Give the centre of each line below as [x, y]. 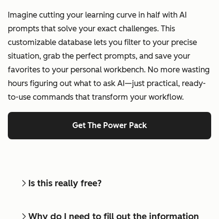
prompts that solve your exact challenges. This [91, 28]
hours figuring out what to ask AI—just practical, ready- [107, 83]
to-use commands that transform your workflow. [96, 97]
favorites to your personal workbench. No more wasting [109, 69]
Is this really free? [65, 183]
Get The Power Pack [109, 125]
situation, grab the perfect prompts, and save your [99, 56]
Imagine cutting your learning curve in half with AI [97, 15]
